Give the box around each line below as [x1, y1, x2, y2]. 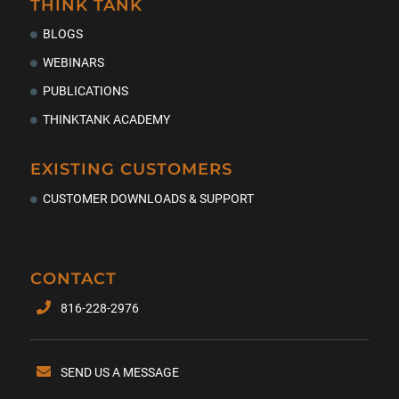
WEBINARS [42, 55, 104, 70]
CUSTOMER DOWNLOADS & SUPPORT [42, 191, 254, 206]
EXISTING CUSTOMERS [29, 159, 232, 180]
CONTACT [29, 269, 117, 289]
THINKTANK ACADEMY [42, 112, 170, 127]
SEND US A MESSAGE [60, 364, 179, 379]
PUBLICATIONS [42, 84, 128, 99]
